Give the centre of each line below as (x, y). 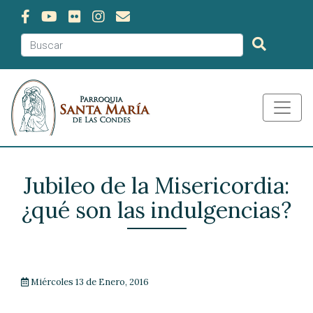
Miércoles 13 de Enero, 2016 (89, 282)
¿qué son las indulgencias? (156, 210)
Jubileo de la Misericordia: (156, 185)
